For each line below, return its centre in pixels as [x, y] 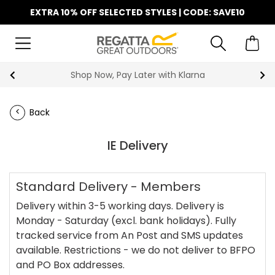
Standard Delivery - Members [108, 187]
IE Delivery [137, 145]
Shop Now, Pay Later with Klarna [137, 75]
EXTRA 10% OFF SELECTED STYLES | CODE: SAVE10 [137, 12]
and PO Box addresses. [70, 265]
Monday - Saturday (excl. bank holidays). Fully [126, 221]
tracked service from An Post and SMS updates [130, 235]
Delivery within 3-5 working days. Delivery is [120, 206]
